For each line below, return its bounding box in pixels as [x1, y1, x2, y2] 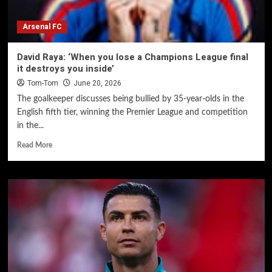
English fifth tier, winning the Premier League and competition [16, 108, 248, 117]
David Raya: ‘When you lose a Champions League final [16, 50, 248, 64]
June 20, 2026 [73, 78, 121, 89]
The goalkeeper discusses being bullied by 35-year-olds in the [16, 95, 244, 103]
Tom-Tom [27, 78, 58, 89]
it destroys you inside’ [16, 62, 114, 75]
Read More [16, 141, 52, 149]
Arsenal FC [22, 21, 62, 32]
